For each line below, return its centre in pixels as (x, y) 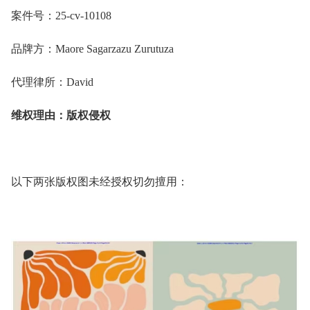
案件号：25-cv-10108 (61, 16)
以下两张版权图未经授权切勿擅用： (100, 182)
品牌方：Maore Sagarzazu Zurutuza (92, 49)
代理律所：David (52, 82)
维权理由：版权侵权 (61, 116)
